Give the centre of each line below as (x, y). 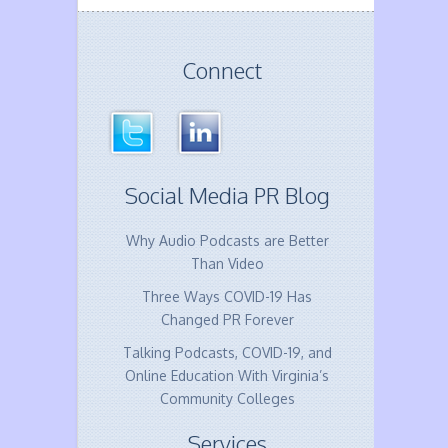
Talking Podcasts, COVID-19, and (227, 352)
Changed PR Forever (227, 319)
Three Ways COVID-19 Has (227, 296)
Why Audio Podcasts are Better (227, 240)
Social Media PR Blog (227, 195)
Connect (222, 70)
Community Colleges (227, 398)
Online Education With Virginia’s (227, 375)
